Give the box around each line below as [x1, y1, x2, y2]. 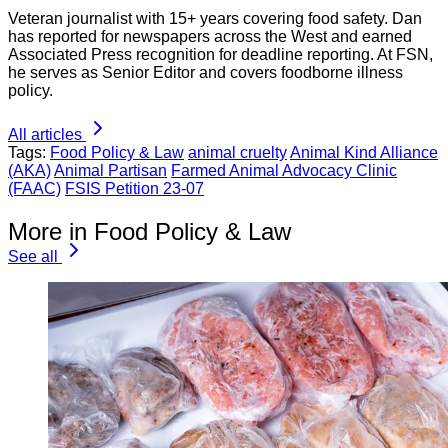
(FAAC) [8, 180, 61, 198]
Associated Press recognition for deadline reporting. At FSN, [8, 46, 433, 64]
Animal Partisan [54, 162, 167, 180]
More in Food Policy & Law [8, 218, 291, 246]
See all [8, 248, 58, 266]
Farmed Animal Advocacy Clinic [171, 162, 397, 180]
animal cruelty [188, 144, 287, 162]
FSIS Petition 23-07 [65, 180, 204, 198]
